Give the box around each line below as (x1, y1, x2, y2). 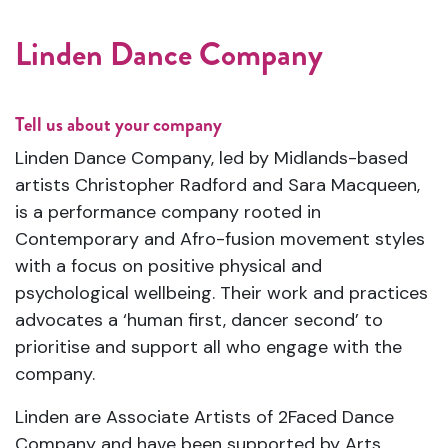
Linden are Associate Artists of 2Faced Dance (15, 405, 394, 429)
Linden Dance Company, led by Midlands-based (15, 146, 408, 170)
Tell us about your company (15, 111, 222, 138)
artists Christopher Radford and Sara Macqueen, (15, 173, 420, 197)
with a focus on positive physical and (15, 254, 322, 278)
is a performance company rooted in (15, 200, 321, 224)
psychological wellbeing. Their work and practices (15, 281, 428, 305)
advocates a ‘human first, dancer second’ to (15, 308, 383, 332)
